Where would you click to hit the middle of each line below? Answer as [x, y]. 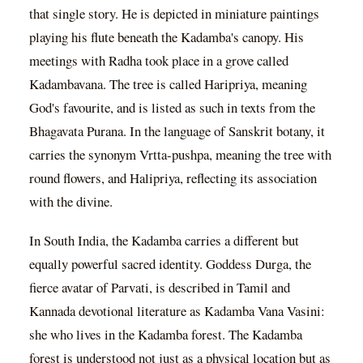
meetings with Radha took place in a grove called [159, 61]
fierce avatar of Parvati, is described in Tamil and [160, 288]
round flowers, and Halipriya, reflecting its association [173, 178]
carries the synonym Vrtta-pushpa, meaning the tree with [180, 155]
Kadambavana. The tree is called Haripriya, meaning [168, 84]
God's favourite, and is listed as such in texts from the [172, 108]
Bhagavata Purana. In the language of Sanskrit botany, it [177, 131]
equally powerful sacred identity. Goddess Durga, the [170, 264]
